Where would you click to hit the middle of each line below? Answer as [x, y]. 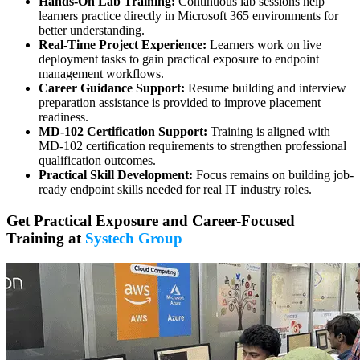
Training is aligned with [269, 132]
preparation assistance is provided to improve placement [180, 103]
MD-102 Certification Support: [123, 132]
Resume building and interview [266, 88]
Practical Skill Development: [116, 175]
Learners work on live [264, 45]
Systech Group [134, 238]
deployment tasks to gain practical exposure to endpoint [179, 59]
